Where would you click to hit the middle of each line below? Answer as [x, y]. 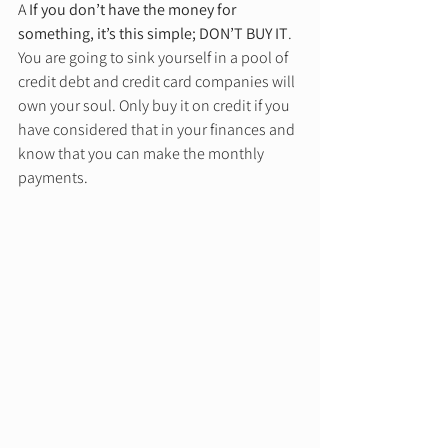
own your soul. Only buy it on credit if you [155, 106]
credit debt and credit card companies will [158, 82]
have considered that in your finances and [158, 130]
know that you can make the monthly [142, 154]
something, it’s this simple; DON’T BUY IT [153, 34]
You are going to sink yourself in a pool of [154, 58]
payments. [54, 178]
